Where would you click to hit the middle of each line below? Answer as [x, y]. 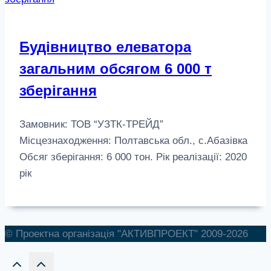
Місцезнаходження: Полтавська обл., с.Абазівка [133, 141]
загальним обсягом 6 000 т [116, 69]
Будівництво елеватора [105, 47]
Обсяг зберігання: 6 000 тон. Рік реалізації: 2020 [133, 157]
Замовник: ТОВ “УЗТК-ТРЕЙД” [91, 125]
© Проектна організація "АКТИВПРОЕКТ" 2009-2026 [126, 234]
